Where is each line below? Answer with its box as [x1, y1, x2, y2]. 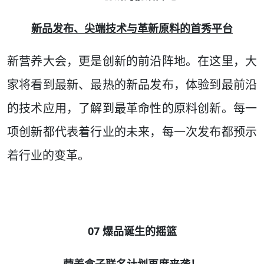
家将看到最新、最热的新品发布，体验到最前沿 [7, 77, 257, 93]
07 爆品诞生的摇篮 [87, 224, 177, 239]
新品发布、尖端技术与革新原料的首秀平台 [31, 21, 233, 36]
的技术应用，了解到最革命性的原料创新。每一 [7, 100, 257, 117]
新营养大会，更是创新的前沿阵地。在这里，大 [7, 53, 257, 70]
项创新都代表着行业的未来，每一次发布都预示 [7, 124, 257, 140]
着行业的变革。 [7, 147, 90, 164]
